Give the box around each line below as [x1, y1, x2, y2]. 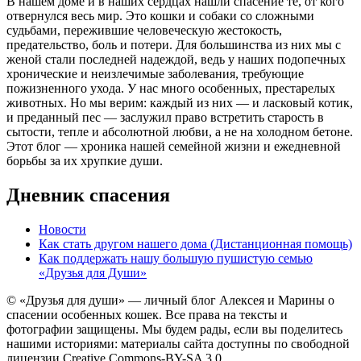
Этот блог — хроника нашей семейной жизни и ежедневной [6, 139, 341, 154]
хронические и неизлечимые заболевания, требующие [6, 67, 304, 81]
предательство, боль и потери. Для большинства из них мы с [6, 38, 341, 52]
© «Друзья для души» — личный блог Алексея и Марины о [6, 293, 334, 307]
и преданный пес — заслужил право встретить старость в [6, 110, 324, 125]
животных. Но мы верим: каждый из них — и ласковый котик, [6, 96, 353, 110]
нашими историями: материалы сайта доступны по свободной [6, 336, 350, 351]
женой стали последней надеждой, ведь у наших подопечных [6, 52, 346, 67]
